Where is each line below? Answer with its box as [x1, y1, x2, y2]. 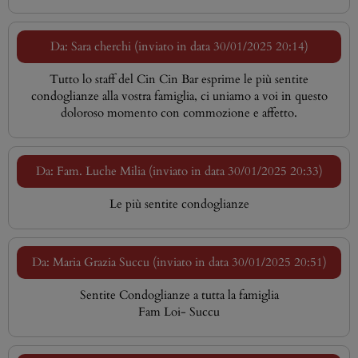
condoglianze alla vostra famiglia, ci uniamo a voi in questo [30, 87, 328, 105]
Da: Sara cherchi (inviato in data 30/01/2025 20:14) [50, 38, 308, 55]
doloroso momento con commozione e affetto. [61, 104, 297, 121]
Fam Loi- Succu [138, 303, 220, 320]
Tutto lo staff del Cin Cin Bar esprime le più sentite [50, 70, 308, 88]
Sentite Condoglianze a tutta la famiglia [79, 286, 279, 304]
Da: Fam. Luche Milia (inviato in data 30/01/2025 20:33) [35, 162, 323, 180]
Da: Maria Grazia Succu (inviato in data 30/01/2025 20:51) [31, 253, 327, 271]
